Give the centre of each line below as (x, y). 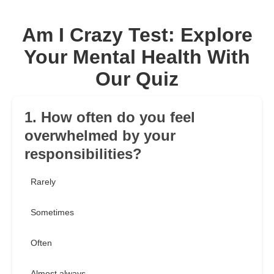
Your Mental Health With (137, 57)
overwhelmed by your (100, 136)
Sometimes (52, 213)
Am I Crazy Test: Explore (137, 35)
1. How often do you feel (110, 117)
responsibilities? (83, 154)
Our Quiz (137, 79)
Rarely (43, 182)
